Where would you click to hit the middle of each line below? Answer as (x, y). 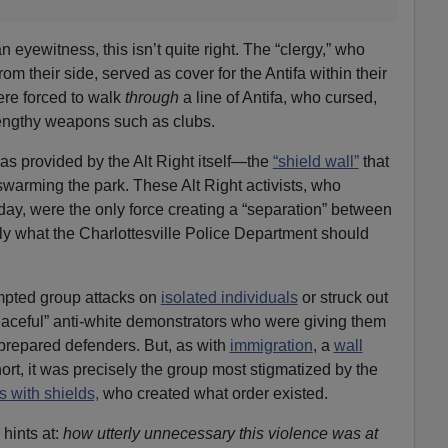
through (153, 98)
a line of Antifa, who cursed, (279, 98)
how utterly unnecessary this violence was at (220, 434)
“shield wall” (315, 162)
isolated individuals (229, 298)
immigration (271, 346)
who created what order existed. (213, 394)
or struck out (342, 298)
